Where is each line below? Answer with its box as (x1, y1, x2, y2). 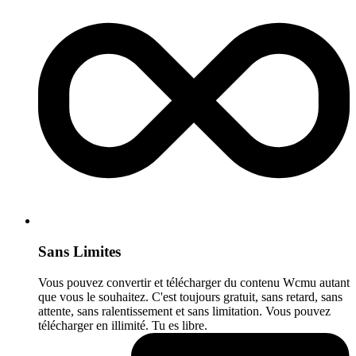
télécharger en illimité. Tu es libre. (38, 318, 207, 332)
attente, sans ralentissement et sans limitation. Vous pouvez (38, 304, 331, 318)
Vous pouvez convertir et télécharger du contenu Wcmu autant (38, 275, 350, 289)
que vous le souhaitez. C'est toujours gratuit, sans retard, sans (38, 289, 342, 304)
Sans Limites (38, 243, 121, 261)
